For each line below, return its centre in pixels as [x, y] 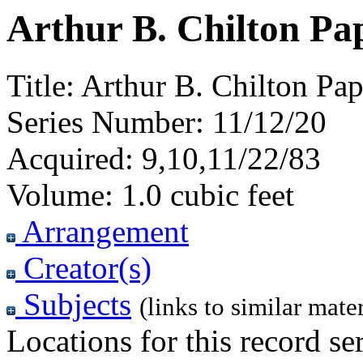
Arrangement [102, 232]
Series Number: [105, 122]
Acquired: [70, 159]
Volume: [60, 195]
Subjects [73, 305]
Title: [41, 86]
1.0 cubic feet [204, 195]
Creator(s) [83, 268]
